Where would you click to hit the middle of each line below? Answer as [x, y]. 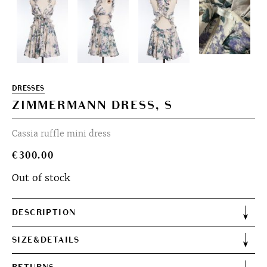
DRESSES [28, 89]
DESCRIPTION [44, 212]
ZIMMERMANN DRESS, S [92, 105]
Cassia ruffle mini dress [61, 133]
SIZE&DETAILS [46, 240]
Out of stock [41, 178]
